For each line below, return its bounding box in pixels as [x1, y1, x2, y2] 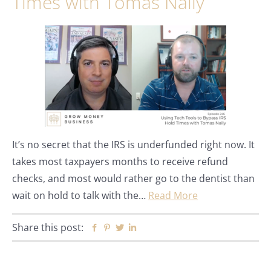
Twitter [124, 221, 156, 235]
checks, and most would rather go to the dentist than [12, 172, 255, 185]
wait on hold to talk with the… [12, 189, 148, 202]
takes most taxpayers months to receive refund [12, 155, 228, 168]
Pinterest [111, 221, 153, 235]
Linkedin [137, 221, 175, 235]
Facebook [99, 221, 142, 235]
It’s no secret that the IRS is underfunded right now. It [12, 138, 255, 151]
